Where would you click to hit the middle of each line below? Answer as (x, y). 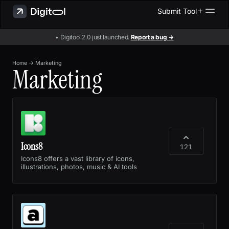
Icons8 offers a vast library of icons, (78, 158)
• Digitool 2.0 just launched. (93, 37)
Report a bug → (152, 37)
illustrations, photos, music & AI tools (79, 166)
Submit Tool (177, 11)
